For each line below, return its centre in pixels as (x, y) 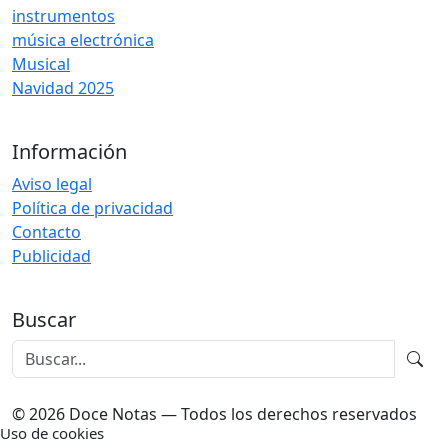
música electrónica (83, 40)
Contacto (46, 232)
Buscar (44, 320)
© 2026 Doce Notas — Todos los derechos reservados (214, 414)
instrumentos (63, 16)
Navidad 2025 (63, 88)
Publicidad (51, 256)
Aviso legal (52, 184)
